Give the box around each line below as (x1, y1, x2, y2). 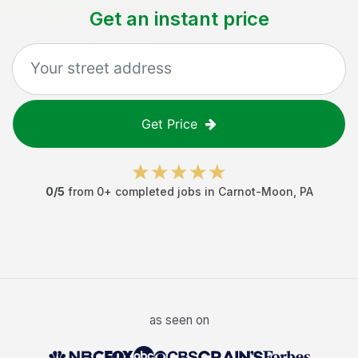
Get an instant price (89, 7, 269, 30)
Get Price (141, 116, 197, 132)
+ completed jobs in (103, 185, 218, 198)
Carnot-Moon (217, 185, 293, 198)
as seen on (149, 312, 209, 328)
